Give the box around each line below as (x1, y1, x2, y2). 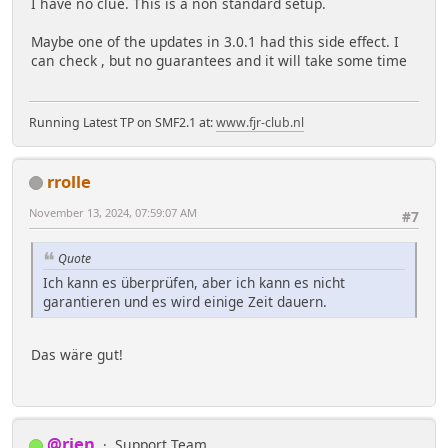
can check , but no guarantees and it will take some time (31, 51, 407, 71)
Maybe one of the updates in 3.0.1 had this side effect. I (31, 32, 399, 52)
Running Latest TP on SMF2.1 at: (29, 113, 216, 131)
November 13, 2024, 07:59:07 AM (29, 204, 197, 220)
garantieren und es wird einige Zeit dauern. (43, 292, 327, 312)
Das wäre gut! (31, 345, 123, 365)
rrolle (47, 169, 91, 193)
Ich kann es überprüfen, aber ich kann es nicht (43, 273, 345, 293)
